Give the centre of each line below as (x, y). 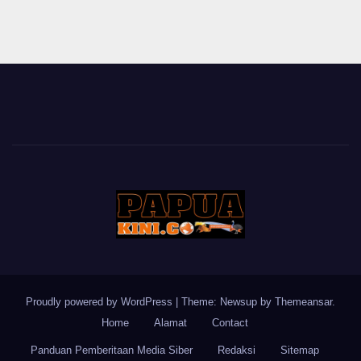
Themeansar (303, 302)
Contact (230, 323)
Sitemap (299, 351)
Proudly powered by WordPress (101, 302)
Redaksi (236, 351)
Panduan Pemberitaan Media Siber (111, 351)
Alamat (170, 323)
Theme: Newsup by (228, 302)
